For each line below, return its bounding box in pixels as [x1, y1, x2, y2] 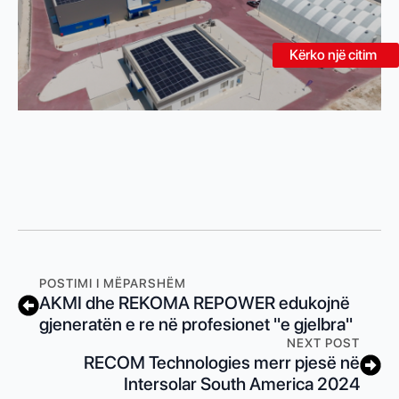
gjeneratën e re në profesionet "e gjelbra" [39, 313, 353, 336]
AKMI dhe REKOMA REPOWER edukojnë [39, 292, 350, 314]
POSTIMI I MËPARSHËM [39, 276, 186, 291]
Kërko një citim [289, 46, 377, 63]
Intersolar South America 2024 [124, 373, 360, 395]
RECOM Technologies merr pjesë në [84, 352, 360, 374]
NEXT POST [287, 336, 360, 351]
